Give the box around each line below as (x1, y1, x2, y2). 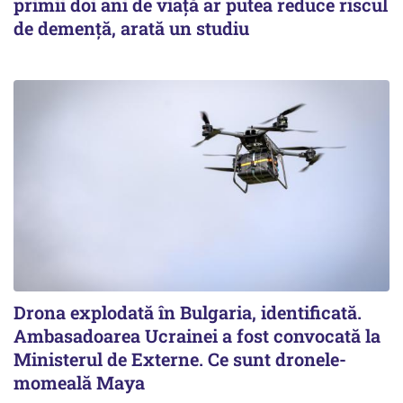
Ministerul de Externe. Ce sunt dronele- (13, 346, 346, 371)
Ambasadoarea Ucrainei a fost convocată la (13, 323, 381, 347)
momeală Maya (13, 370, 145, 394)
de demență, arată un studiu (13, 15, 249, 40)
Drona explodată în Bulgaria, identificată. (13, 300, 362, 324)
